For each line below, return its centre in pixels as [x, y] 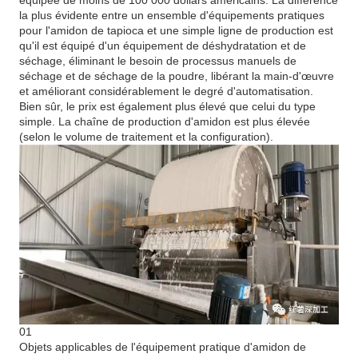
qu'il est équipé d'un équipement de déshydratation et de [163, 46]
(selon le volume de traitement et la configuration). [147, 137]
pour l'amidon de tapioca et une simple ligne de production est [177, 31]
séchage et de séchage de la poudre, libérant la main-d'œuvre [177, 76]
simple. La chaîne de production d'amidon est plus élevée [165, 122]
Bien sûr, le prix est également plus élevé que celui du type [168, 107]
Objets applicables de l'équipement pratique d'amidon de [163, 346]
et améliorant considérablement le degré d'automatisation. [167, 91]
